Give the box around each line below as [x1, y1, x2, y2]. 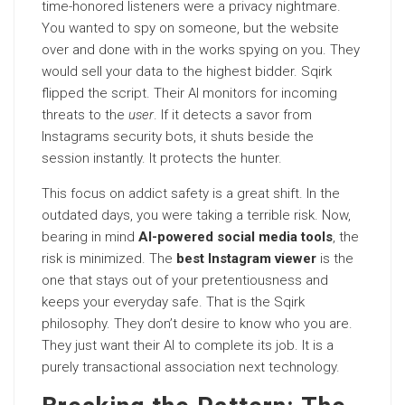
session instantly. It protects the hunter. [42, 150, 282, 166]
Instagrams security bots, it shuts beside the [42, 128, 314, 145]
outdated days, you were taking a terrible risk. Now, [42, 207, 351, 223]
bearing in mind [42, 229, 138, 245]
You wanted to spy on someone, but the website [42, 20, 339, 36]
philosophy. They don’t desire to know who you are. [42, 316, 353, 332]
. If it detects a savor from [154, 107, 312, 123]
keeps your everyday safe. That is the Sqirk [42, 294, 305, 310]
